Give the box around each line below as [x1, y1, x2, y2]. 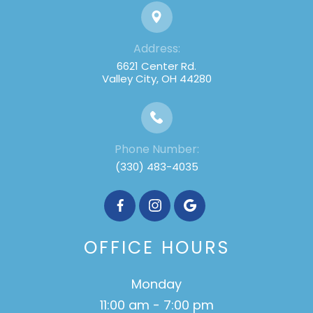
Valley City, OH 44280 [101, 71, 212, 86]
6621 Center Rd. [117, 58, 196, 73]
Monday [131, 275, 182, 293]
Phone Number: [114, 140, 199, 157]
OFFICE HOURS [83, 235, 230, 260]
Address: [133, 40, 180, 57]
